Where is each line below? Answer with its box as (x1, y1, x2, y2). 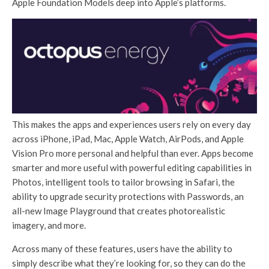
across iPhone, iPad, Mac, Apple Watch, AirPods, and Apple (12, 133, 244, 144)
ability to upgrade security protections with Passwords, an (12, 190, 244, 202)
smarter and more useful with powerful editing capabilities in (12, 162, 252, 173)
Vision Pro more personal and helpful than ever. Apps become (12, 147, 253, 159)
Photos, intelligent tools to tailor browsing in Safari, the (12, 176, 235, 187)
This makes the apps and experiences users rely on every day (12, 118, 251, 130)
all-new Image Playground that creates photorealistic (12, 205, 225, 216)
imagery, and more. (12, 219, 86, 231)
